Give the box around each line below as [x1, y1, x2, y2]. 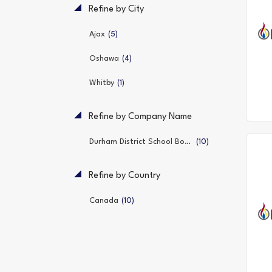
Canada [89, 197, 118, 205]
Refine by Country [86, 171, 160, 181]
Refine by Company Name [86, 112, 192, 122]
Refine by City [86, 4, 144, 14]
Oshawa [89, 55, 119, 63]
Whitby [89, 79, 114, 87]
